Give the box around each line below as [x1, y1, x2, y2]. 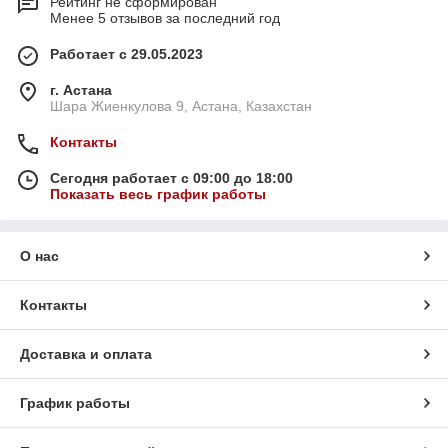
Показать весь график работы [50, 186, 266, 202]
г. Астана [50, 82, 112, 98]
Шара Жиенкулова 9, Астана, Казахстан [50, 98, 312, 114]
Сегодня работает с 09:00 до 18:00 [50, 170, 293, 186]
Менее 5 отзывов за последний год [50, 10, 280, 26]
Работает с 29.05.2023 [50, 46, 203, 62]
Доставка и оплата [20, 346, 152, 362]
